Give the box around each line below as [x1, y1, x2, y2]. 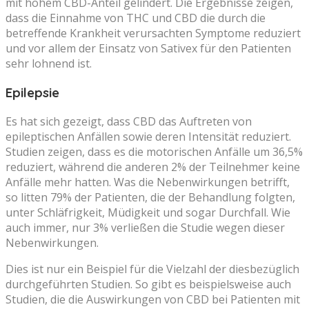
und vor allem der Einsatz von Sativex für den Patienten [6, 41, 291, 57]
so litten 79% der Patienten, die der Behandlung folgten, [6, 189, 295, 205]
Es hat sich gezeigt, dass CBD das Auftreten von [6, 113, 252, 129]
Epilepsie [6, 83, 59, 101]
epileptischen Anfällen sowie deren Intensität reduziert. [6, 128, 291, 144]
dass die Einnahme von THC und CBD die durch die [6, 10, 266, 26]
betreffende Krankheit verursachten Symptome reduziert [6, 26, 301, 41]
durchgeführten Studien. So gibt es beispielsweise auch [6, 276, 291, 292]
